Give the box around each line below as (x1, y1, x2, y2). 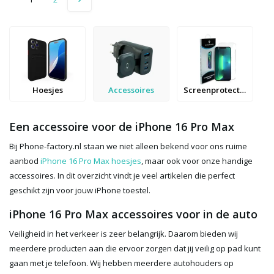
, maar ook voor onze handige (141, 155, 253, 167)
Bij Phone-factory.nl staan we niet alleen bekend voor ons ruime (9, 141, 247, 152)
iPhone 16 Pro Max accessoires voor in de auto (9, 207, 257, 222)
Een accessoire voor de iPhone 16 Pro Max (9, 119, 234, 135)
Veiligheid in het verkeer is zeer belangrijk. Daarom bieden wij (9, 228, 238, 240)
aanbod (9, 155, 40, 167)
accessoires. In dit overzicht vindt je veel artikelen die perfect (9, 170, 235, 182)
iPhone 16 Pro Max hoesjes (40, 155, 141, 167)
